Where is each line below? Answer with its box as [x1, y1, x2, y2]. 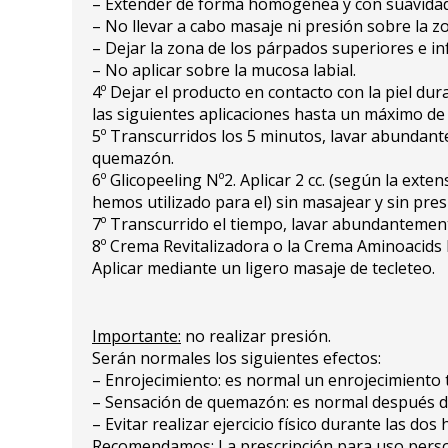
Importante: [92, 324, 181, 347]
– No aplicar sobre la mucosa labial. [92, 58, 356, 81]
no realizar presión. [181, 324, 331, 347]
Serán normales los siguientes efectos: [92, 346, 381, 369]
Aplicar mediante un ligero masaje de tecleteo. [92, 256, 435, 279]
